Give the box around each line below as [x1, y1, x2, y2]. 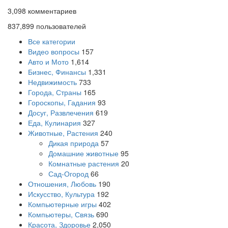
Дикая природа [48, 138, 99, 148]
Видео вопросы [28, 46, 79, 56]
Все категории [28, 36, 75, 46]
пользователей [34, 21, 86, 31]
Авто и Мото [28, 56, 69, 67]
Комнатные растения [48, 158, 119, 168]
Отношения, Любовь [28, 179, 96, 189]
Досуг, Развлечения [28, 107, 94, 118]
